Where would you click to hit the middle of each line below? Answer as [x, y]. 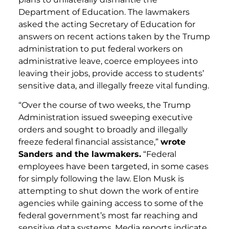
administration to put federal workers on [101, 49]
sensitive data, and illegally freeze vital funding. [114, 85]
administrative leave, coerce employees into [108, 61]
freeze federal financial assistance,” [89, 142]
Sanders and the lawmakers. [80, 154]
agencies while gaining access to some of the [111, 203]
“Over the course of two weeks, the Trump [105, 105]
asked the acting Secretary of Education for [107, 24]
